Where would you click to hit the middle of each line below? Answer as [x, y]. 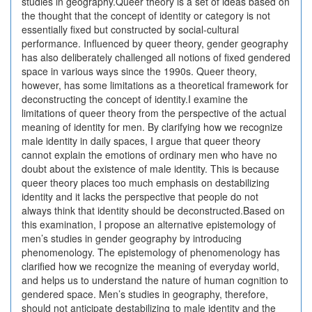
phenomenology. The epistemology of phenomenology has [151, 252]
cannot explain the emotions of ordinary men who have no [149, 155]
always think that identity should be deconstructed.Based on [153, 210]
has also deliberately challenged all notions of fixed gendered [156, 57]
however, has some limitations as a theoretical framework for [155, 85]
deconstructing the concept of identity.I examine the [135, 99]
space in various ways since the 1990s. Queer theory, [139, 71]
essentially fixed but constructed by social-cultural [130, 29]
